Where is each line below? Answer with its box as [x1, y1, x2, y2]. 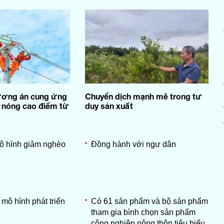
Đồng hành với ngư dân [90, 139, 176, 148]
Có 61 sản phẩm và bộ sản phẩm [90, 196, 208, 205]
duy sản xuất [84, 100, 133, 110]
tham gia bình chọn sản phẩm [90, 207, 195, 216]
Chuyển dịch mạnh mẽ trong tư [84, 91, 202, 101]
